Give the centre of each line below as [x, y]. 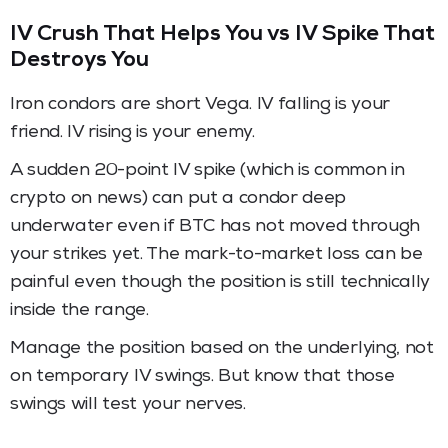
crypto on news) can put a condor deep [178, 198]
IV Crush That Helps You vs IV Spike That [223, 35]
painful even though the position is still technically [220, 282]
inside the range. [79, 310]
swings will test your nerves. [128, 404]
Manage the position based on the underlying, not [222, 348]
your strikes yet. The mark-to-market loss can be [216, 254]
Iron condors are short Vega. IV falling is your [200, 104]
